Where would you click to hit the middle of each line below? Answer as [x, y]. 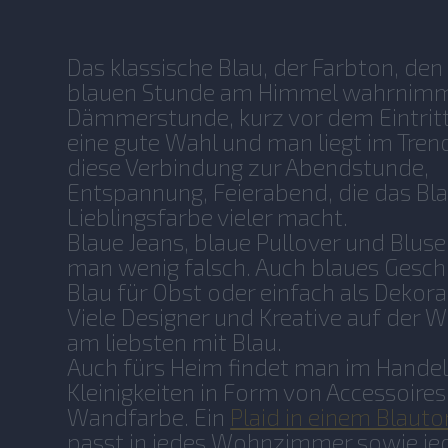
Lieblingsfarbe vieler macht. [208, 216]
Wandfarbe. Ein [149, 416]
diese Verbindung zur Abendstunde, [248, 166]
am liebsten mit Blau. [175, 341]
